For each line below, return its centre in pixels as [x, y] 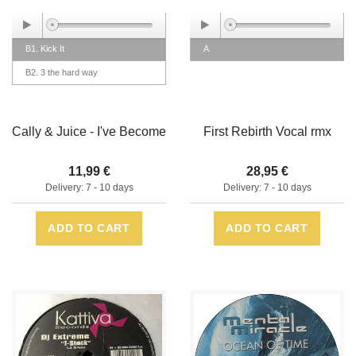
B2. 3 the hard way [62, 73]
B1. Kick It [45, 49]
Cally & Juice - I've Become [89, 132]
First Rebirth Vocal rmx [267, 132]
